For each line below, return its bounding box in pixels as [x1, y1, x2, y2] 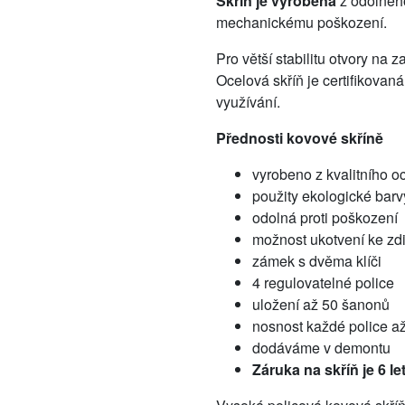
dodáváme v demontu [252, 337, 391, 358]
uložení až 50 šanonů [252, 294, 390, 315]
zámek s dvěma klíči [252, 250, 381, 271]
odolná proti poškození [252, 207, 398, 228]
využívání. [216, 91, 280, 112]
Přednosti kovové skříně [216, 127, 387, 148]
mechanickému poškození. [216, 12, 387, 33]
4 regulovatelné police [252, 272, 394, 293]
